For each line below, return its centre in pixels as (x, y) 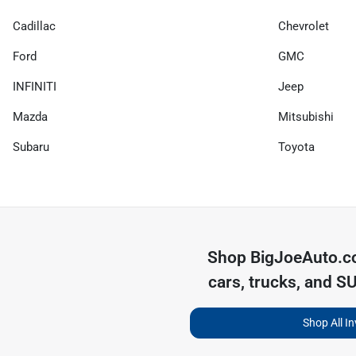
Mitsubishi (306, 116)
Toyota (296, 147)
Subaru (31, 147)
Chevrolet (304, 26)
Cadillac (34, 26)
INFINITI (35, 86)
